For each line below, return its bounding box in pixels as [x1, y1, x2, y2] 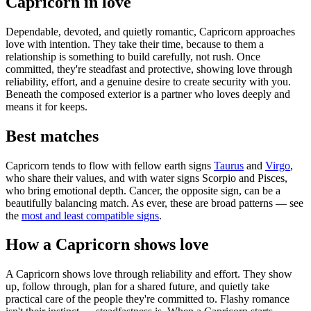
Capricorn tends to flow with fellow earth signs [6, 159, 214, 171]
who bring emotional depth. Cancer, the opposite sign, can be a [6, 184, 280, 196]
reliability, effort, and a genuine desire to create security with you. [6, 75, 291, 87]
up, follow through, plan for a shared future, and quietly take [6, 280, 269, 293]
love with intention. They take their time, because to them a [6, 37, 264, 50]
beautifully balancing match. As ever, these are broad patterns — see [6, 196, 303, 209]
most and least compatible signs [22, 209, 159, 221]
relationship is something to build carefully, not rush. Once [6, 50, 260, 62]
